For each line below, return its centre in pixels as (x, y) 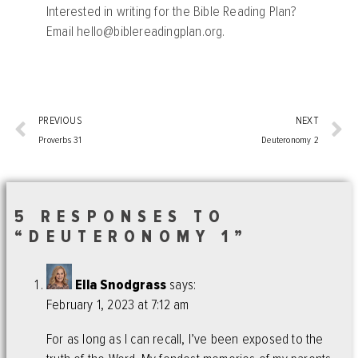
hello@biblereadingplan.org (150, 32)
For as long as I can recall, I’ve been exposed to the (185, 339)
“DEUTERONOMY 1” (132, 237)
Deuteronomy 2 (290, 141)
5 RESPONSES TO (121, 217)
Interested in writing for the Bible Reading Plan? (171, 12)
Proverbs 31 (60, 141)
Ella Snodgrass (121, 285)
